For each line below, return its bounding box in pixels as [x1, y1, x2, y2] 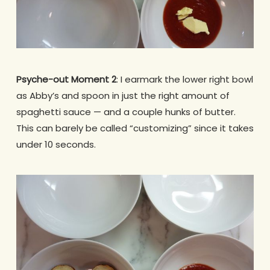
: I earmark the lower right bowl [116, 72, 253, 86]
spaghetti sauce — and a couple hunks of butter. [16, 105, 236, 118]
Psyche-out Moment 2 [16, 72, 116, 86]
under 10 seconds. [16, 137, 96, 151]
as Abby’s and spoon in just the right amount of [16, 89, 230, 102]
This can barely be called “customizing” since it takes [16, 121, 254, 134]
